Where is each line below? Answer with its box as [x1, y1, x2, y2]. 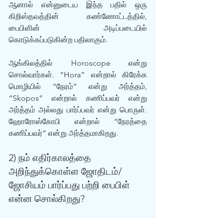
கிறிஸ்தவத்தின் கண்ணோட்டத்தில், [9, 12, 147, 21]
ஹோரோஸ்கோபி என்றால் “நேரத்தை [9, 117, 147, 126]
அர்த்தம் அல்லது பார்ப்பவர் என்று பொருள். [9, 105, 147, 114]
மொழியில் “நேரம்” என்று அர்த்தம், [9, 82, 147, 91]
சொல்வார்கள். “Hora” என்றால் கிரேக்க [9, 70, 147, 79]
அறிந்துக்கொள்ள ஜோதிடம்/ [9, 165, 122, 177]
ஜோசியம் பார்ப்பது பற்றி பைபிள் [9, 179, 132, 191]
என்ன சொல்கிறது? [9, 193, 87, 204]
